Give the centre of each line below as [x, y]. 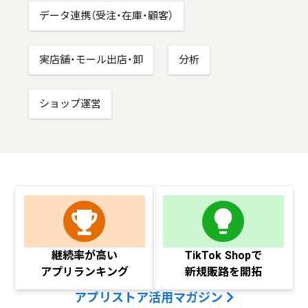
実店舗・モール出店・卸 [91, 59]
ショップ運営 [70, 103]
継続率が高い [85, 255]
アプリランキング [85, 272]
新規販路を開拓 [223, 272]
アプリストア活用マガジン [150, 297]
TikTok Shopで [223, 255]
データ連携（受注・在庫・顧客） [107, 15]
